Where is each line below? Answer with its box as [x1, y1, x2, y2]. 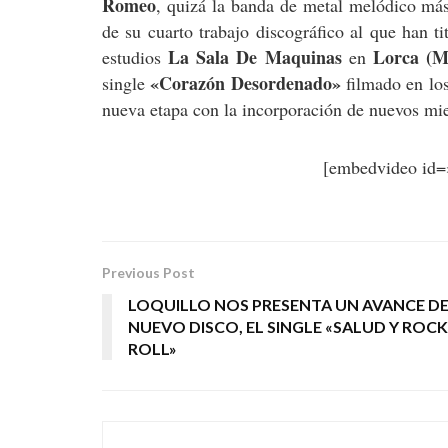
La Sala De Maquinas [168, 44, 342, 71]
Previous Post [102, 264, 195, 282]
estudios [102, 45, 169, 70]
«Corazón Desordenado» [150, 70, 341, 97]
